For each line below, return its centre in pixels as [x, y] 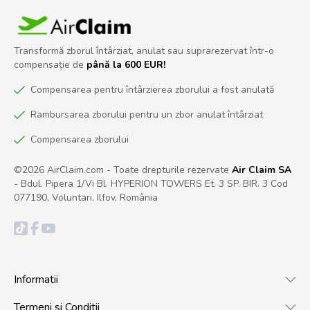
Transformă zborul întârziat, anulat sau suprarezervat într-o [144, 51]
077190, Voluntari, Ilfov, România [86, 197]
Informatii [36, 279]
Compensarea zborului [80, 139]
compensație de [50, 64]
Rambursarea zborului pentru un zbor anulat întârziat [147, 114]
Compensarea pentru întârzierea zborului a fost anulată [152, 89]
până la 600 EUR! [126, 64]
